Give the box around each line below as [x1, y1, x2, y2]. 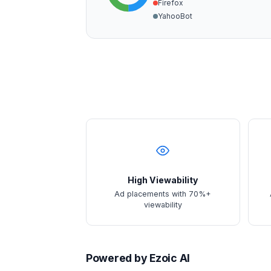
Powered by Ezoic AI [86, 252, 190, 265]
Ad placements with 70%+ [114, 189, 212, 199]
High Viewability [128, 174, 198, 185]
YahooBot [158, 11, 192, 21]
